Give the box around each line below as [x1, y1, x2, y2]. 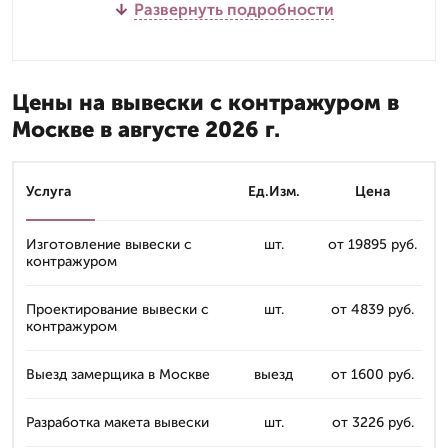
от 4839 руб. [331, 300, 414, 318]
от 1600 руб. [331, 365, 414, 383]
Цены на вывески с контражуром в [12, 88, 399, 116]
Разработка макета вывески [26, 413, 209, 431]
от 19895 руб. [328, 235, 417, 253]
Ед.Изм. [247, 182, 300, 200]
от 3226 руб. [331, 413, 414, 431]
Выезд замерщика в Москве [26, 365, 210, 383]
